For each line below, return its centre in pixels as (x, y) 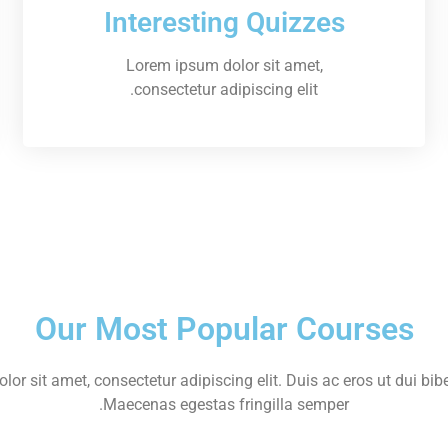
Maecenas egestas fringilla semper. (226, 404)
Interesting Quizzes (224, 22)
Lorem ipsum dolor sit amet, (224, 65)
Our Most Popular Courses (224, 328)
